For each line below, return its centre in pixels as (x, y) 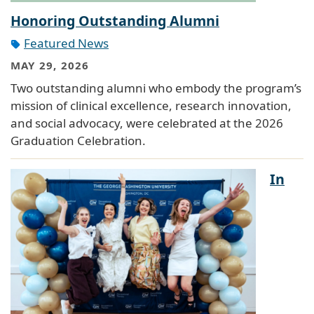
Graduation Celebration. (78, 140)
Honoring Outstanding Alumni (115, 20)
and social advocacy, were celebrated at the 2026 (147, 123)
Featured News (66, 43)
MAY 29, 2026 (50, 66)
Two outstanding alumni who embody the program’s (156, 88)
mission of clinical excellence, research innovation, (151, 105)
